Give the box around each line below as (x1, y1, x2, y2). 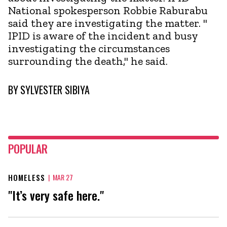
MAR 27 (53, 171, 73, 182)
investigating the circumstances (8, 41, 170, 55)
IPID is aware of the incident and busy (8, 28, 198, 43)
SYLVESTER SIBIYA (20, 82, 90, 97)
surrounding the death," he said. (8, 54, 168, 68)
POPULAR (8, 140, 48, 157)
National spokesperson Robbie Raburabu (8, 3, 208, 17)
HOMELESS (8, 171, 45, 183)
